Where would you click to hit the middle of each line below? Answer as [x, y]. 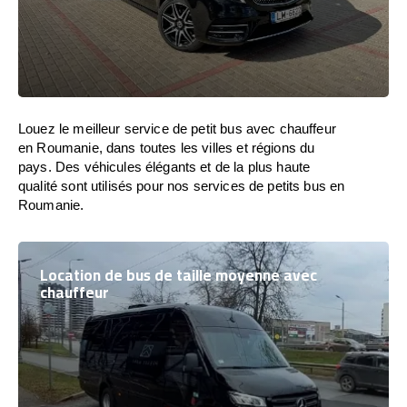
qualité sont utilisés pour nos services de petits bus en [182, 186]
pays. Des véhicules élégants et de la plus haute [164, 167]
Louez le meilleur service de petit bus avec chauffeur [177, 129]
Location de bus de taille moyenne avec [179, 275]
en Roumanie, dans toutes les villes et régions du [167, 148]
